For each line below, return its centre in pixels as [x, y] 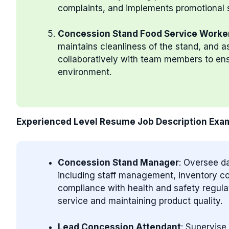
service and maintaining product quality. [140, 201]
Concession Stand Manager [118, 163]
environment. [85, 72]
